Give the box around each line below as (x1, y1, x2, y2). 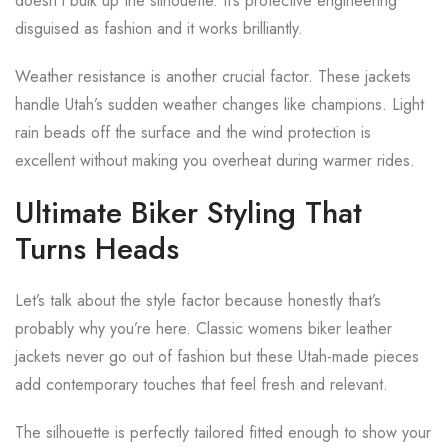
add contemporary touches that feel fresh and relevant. (15, 373, 388, 396)
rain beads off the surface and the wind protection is (15, 121, 371, 144)
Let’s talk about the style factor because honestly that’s (15, 289, 381, 312)
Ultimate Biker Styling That (15, 191, 362, 234)
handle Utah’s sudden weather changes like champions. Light (15, 93, 424, 116)
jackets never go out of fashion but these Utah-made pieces (15, 345, 419, 368)
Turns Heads (15, 227, 179, 270)
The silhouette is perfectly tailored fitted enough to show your (15, 421, 431, 444)
